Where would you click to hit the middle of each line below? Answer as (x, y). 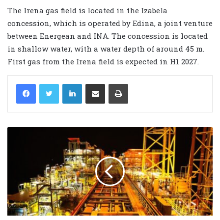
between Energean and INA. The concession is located (108, 36)
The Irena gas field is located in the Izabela (87, 10)
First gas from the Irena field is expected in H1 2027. (103, 61)
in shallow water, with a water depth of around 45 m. (106, 48)
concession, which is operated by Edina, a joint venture (110, 23)
